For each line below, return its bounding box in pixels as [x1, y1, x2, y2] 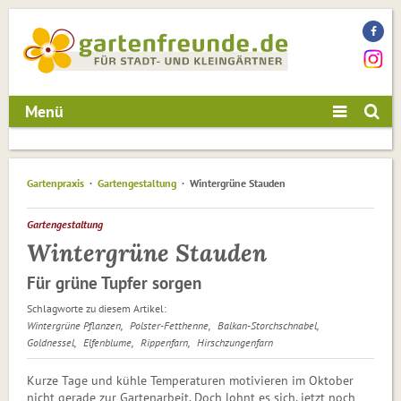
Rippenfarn [141, 336, 188, 350]
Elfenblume [83, 336, 132, 350]
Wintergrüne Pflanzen [27, 319, 121, 333]
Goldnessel [27, 336, 74, 350]
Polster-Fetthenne [130, 319, 209, 333]
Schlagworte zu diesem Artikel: [27, 302, 166, 316]
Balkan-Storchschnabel [218, 319, 317, 333]
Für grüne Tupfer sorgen [27, 272, 201, 294]
